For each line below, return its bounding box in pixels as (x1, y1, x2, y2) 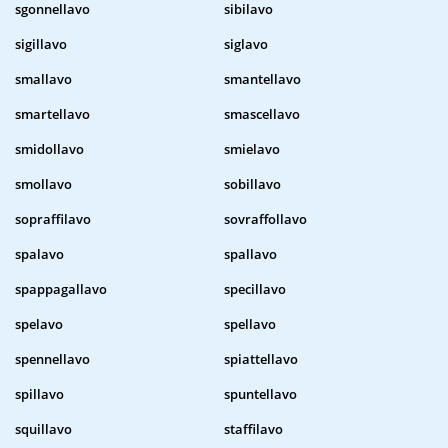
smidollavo (15, 140, 84, 159)
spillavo (15, 385, 64, 404)
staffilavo (224, 420, 283, 439)
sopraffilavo (15, 210, 91, 229)
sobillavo (224, 175, 281, 194)
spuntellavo (224, 385, 297, 404)
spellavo (224, 315, 276, 334)
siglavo (224, 35, 268, 54)
